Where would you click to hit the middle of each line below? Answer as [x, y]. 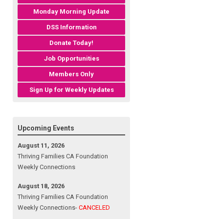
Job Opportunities [71, 58]
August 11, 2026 [41, 145]
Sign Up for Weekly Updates [71, 89]
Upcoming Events [46, 128]
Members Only [71, 74]
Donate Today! [71, 43]
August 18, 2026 [41, 186]
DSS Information [71, 27]
